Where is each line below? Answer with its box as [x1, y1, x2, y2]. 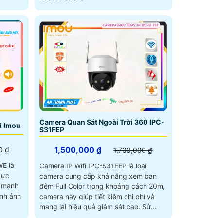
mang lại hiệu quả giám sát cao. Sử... [142, 202, 157, 211]
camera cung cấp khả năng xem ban [39, 171, 157, 180]
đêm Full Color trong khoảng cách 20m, [39, 182, 165, 190]
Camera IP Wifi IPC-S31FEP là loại [39, 161, 146, 170]
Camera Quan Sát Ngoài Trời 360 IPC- [39, 117, 164, 126]
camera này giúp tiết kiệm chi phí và [39, 192, 155, 200]
